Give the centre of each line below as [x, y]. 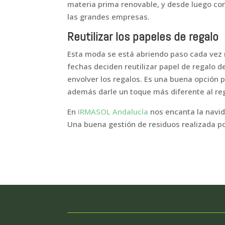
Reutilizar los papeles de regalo [143, 36]
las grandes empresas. [109, 17]
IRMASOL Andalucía [112, 111]
